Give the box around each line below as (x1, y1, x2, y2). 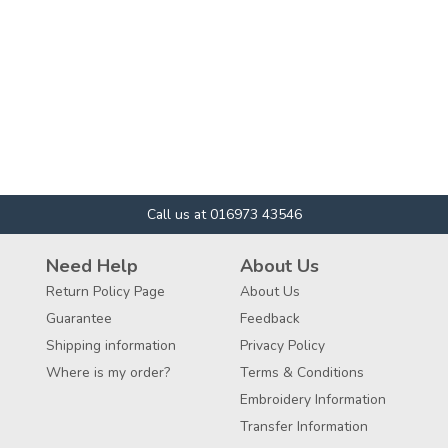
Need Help (46, 253, 138, 278)
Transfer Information (240, 416, 368, 436)
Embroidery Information (240, 389, 386, 409)
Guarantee (46, 308, 112, 328)
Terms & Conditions (240, 362, 364, 382)
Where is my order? (46, 362, 170, 382)
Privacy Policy (240, 335, 325, 355)
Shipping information (46, 335, 176, 355)
